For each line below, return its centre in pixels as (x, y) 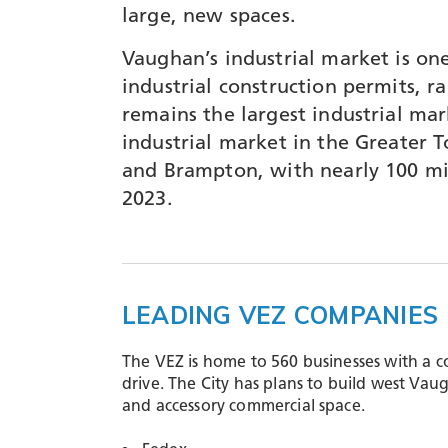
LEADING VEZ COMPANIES (280, 315)
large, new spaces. (209, 16)
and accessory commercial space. (243, 407)
